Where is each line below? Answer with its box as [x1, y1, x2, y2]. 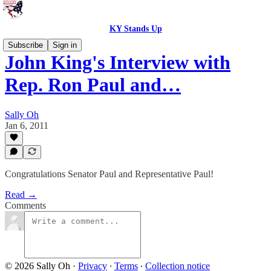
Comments [5, 200, 46, 211]
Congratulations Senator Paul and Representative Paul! [5, 169, 214, 179]
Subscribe [8, 41, 43, 50]
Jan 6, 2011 [5, 120, 48, 131]
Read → [5, 189, 37, 200]
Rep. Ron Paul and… [5, 74, 181, 96]
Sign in [53, 41, 77, 50]
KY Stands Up [109, 24, 162, 33]
